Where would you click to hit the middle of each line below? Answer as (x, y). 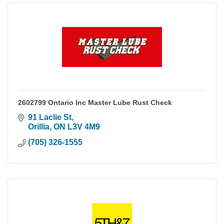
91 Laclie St (50, 117)
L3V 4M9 (84, 127)
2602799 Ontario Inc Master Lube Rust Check (95, 103)
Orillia (39, 127)
